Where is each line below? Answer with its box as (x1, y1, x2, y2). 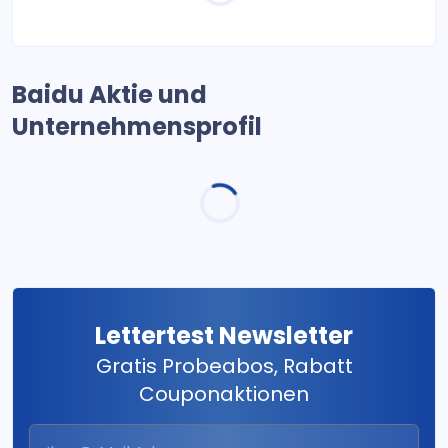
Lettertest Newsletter (95, 319, 353, 352)
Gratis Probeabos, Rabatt (95, 352, 353, 380)
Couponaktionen (139, 380, 309, 408)
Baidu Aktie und (12, 78, 207, 111)
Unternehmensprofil (12, 110, 262, 143)
